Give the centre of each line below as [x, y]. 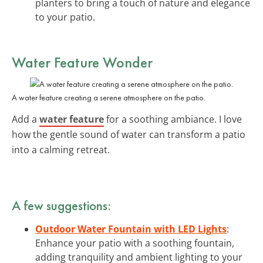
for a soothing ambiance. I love [173, 119]
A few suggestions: [61, 205]
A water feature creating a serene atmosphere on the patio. [109, 97]
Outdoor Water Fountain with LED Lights [131, 229]
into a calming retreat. [61, 149]
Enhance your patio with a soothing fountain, [135, 243]
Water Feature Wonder [82, 62]
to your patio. [65, 17]
